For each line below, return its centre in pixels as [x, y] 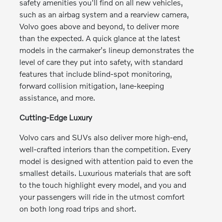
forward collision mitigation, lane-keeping [92, 85]
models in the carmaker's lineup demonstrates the [107, 50]
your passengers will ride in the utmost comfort [102, 196]
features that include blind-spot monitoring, [96, 73]
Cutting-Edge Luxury [56, 117]
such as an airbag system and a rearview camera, [104, 14]
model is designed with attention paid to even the [106, 161]
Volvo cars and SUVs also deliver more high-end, [104, 137]
